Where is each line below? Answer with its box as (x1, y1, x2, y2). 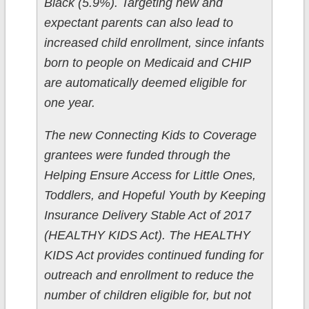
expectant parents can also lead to (43, 16, 233, 30)
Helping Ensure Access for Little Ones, (43, 168, 256, 183)
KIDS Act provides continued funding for (43, 248, 263, 263)
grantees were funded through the (43, 148, 230, 163)
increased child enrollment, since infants (43, 36, 264, 50)
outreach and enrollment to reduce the (43, 268, 254, 283)
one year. (43, 96, 99, 110)
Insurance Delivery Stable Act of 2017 (43, 208, 251, 223)
